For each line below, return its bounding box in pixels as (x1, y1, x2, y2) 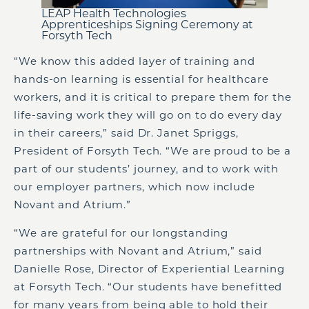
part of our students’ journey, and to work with (14, 162, 279, 176)
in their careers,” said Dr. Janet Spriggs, (14, 126, 239, 140)
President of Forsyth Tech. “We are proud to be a (14, 144, 292, 158)
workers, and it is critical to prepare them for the (14, 90, 292, 104)
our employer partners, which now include (14, 180, 255, 194)
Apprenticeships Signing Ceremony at (41, 18, 253, 32)
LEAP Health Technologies (41, 7, 186, 21)
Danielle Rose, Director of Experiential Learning (14, 262, 286, 276)
